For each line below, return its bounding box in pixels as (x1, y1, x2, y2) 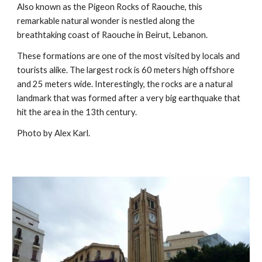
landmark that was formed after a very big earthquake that (17, 93, 241, 103)
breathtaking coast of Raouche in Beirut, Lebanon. (17, 30, 208, 40)
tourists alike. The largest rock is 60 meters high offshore (17, 65, 235, 75)
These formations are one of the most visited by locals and (17, 51, 240, 61)
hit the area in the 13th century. (17, 107, 137, 117)
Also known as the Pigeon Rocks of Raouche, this (17, 2, 203, 12)
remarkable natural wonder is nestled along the (17, 16, 195, 26)
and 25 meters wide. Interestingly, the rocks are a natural (17, 79, 233, 89)
